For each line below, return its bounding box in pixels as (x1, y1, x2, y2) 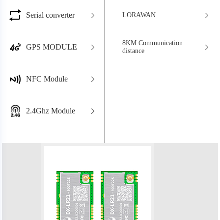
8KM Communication (122, 39, 183, 47)
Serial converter (26, 10, 75, 20)
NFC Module (26, 74, 68, 83)
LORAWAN (122, 11, 156, 19)
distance (122, 47, 144, 55)
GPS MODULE (26, 42, 78, 52)
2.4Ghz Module (26, 106, 76, 115)
